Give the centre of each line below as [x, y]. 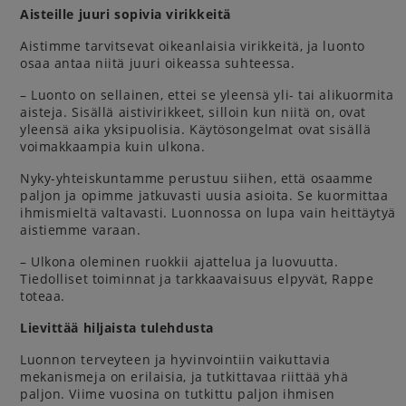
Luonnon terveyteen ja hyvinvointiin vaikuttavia [175, 359]
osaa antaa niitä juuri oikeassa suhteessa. [158, 63]
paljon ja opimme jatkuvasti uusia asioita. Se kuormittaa [204, 195]
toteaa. [45, 296]
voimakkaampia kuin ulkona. [113, 146]
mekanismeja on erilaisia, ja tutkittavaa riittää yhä [184, 377]
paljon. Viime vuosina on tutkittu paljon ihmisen [178, 394]
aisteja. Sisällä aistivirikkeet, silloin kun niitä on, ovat [193, 112]
